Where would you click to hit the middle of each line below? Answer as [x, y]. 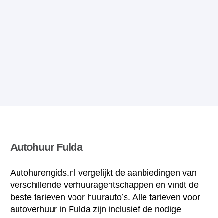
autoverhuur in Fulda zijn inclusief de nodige [96, 209]
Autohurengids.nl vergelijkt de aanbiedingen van [103, 173]
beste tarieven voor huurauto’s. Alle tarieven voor [105, 197]
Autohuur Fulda [46, 147]
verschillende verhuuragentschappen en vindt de [104, 185]
